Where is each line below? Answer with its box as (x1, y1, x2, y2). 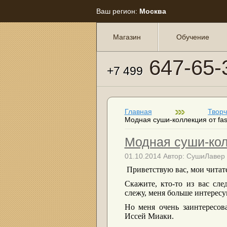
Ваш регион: (96, 7, 137, 15)
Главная (124, 107, 152, 116)
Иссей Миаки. (124, 212, 174, 220)
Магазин (113, 33, 141, 41)
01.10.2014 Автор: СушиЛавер (124, 152, 225, 160)
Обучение (176, 33, 209, 41)
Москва (139, 7, 166, 15)
